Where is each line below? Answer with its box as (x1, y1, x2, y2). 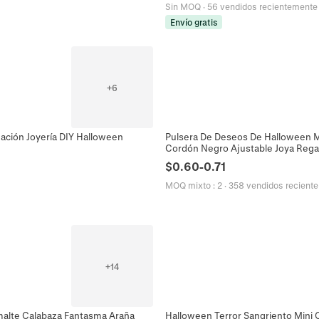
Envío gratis (169, 17, 218, 27)
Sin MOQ (165, 1, 201, 11)
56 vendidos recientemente (207, 1, 318, 11)
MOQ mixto (165, 180, 211, 191)
